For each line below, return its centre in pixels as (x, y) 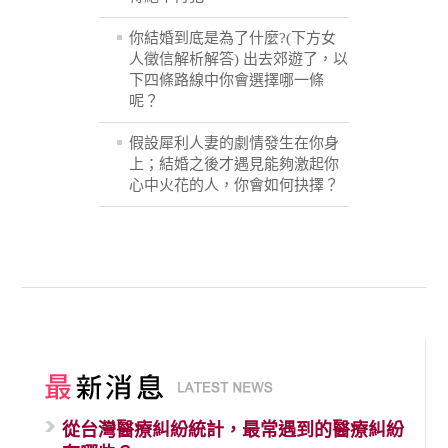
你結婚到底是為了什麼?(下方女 (232, 38)
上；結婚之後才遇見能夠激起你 (234, 164)
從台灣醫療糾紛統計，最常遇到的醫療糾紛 (233, 430)
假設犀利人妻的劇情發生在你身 (234, 143)
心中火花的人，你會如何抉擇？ (234, 185)
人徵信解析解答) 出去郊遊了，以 (238, 59)
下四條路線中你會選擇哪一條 (226, 80)
